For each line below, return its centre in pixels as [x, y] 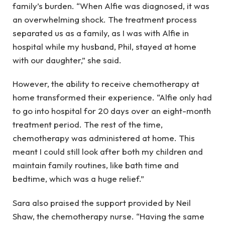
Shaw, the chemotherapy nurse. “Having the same [108, 216]
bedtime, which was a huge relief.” [78, 179]
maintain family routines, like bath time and [96, 165]
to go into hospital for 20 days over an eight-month [112, 111]
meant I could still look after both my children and [108, 152]
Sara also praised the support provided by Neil [102, 202]
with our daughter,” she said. [67, 60]
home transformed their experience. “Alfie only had [112, 97]
